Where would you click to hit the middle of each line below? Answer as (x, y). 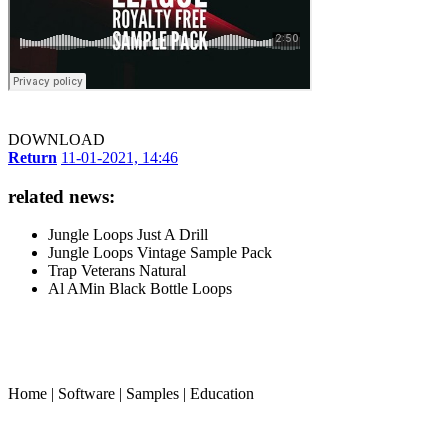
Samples (152, 394)
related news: (61, 196)
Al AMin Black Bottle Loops (140, 289)
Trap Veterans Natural (117, 271)
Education (222, 394)
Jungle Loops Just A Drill (128, 235)
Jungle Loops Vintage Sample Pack (160, 253)
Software (86, 394)
